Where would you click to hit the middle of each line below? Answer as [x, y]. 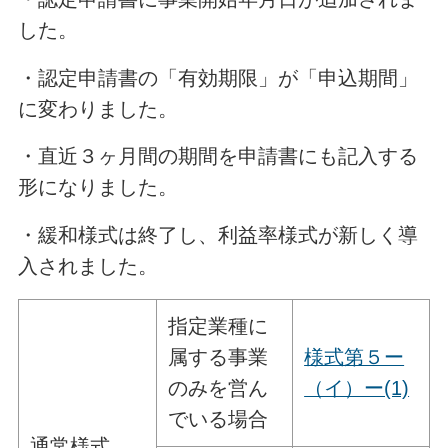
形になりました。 [97, 187]
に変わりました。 [97, 108]
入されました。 [87, 266]
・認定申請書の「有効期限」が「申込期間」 [217, 77]
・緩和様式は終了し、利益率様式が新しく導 [217, 235]
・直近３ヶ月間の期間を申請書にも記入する [217, 156]
